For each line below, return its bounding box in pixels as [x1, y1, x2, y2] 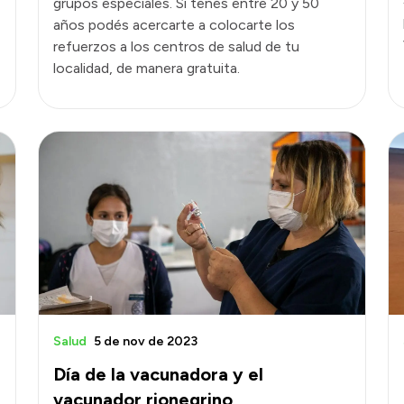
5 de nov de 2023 [94, 333, 197, 349]
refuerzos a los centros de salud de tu [53, 37, 299, 55]
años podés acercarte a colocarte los [53, 15, 295, 33]
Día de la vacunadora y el [53, 363, 263, 385]
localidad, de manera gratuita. [53, 59, 240, 77]
